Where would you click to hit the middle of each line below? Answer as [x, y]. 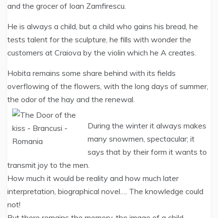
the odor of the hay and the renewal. [71, 99]
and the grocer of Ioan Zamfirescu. [67, 6]
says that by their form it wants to [147, 152]
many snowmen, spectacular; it [141, 139]
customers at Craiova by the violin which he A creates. [102, 53]
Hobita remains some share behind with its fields [91, 73]
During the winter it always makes [147, 126]
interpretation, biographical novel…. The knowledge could [105, 191]
